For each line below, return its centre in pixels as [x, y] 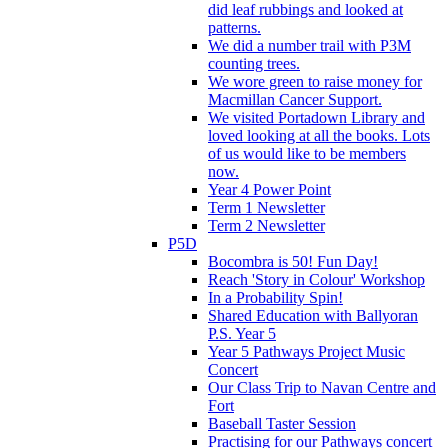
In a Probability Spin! [275, 297]
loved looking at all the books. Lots [319, 135]
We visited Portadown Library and [316, 117]
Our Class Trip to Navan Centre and [322, 387]
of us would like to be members [307, 153]
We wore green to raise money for [315, 81]
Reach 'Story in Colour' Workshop [316, 279]
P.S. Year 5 [242, 333]
